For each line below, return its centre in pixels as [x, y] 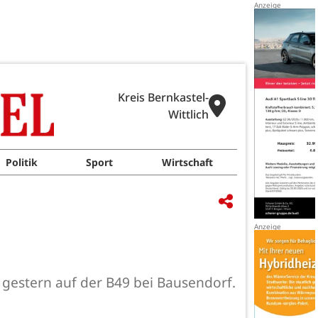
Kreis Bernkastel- [163, 97]
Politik [22, 162]
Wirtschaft [187, 162]
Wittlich [188, 114]
